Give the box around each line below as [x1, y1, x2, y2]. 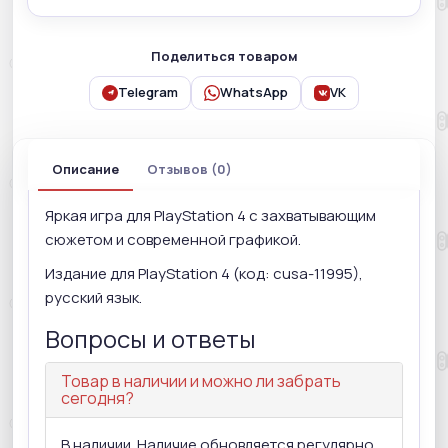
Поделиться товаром [150, 46, 298, 65]
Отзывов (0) [147, 159, 232, 178]
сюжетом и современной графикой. [45, 228, 301, 250]
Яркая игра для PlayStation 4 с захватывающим [45, 204, 376, 226]
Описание [52, 159, 119, 178]
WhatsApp [220, 83, 288, 102]
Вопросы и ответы [45, 321, 256, 355]
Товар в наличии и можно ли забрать [61, 369, 341, 392]
